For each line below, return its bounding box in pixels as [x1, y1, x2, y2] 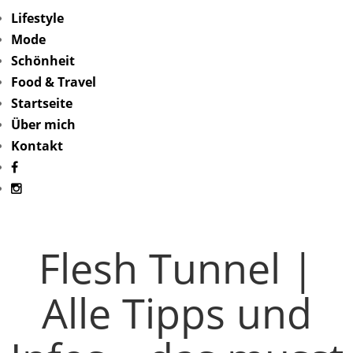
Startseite [11, 95, 72, 112]
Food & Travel [11, 73, 96, 91]
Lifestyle [11, 9, 64, 27]
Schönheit [11, 52, 75, 69]
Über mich [11, 116, 76, 133]
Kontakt [11, 137, 63, 154]
